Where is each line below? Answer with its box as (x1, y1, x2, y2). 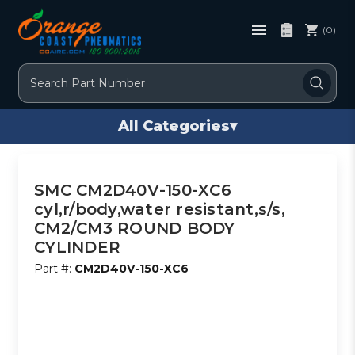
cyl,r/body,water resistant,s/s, (34, 199, 285, 219)
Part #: (34, 261, 75, 276)
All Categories (118, 117, 230, 136)
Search (19, 64, 58, 79)
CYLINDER (34, 237, 121, 257)
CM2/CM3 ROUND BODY (34, 218, 235, 238)
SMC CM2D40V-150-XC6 (34, 180, 231, 200)
